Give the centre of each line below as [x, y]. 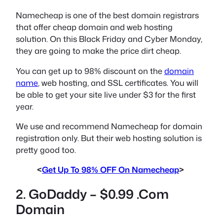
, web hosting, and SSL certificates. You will [118, 82]
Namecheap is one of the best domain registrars [107, 15]
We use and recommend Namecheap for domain [109, 126]
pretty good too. [46, 150]
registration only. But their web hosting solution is [109, 138]
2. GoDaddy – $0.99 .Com [92, 194]
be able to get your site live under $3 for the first [106, 94]
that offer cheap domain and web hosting [94, 27]
